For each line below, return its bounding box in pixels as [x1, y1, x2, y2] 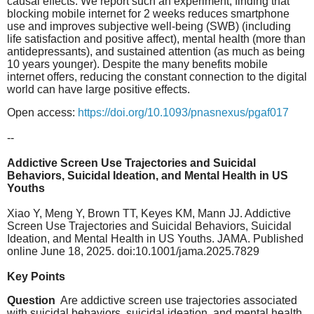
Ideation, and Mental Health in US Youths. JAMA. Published [7, 233, 303, 245]
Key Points [7, 271, 65, 283]
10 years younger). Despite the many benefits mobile [7, 57, 268, 70]
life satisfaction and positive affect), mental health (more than [7, 32, 306, 45]
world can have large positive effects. [7, 83, 190, 95]
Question [7, 294, 55, 307]
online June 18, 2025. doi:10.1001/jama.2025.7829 [7, 245, 259, 258]
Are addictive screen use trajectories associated [55, 294, 297, 307]
